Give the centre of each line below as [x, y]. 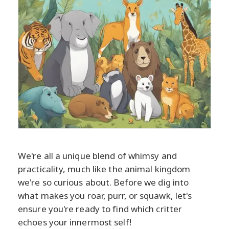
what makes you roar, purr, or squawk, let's [105, 195]
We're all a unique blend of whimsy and [97, 155]
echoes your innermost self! [75, 222]
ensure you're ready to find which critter [100, 209]
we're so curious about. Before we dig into [104, 182]
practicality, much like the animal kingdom [104, 169]
